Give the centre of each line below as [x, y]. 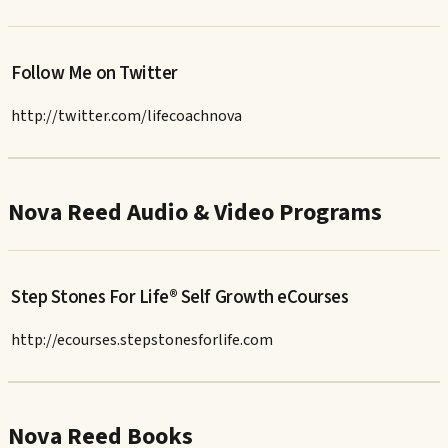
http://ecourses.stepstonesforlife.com [142, 340]
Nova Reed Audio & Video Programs [195, 213]
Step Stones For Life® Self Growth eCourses [180, 297]
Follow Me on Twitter [94, 73]
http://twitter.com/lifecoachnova [127, 116]
